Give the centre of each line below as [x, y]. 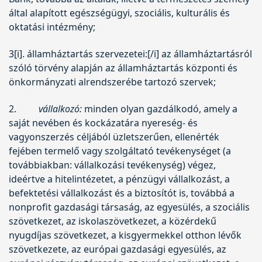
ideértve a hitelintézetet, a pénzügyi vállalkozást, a [119, 179]
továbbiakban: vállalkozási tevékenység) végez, [112, 165]
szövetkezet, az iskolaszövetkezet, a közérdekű [113, 221]
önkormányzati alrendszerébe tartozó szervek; [112, 82]
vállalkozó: [60, 108]
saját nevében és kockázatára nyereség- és [103, 123]
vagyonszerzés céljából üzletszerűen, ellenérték [114, 137]
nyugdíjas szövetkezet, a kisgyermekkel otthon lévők [125, 235]
